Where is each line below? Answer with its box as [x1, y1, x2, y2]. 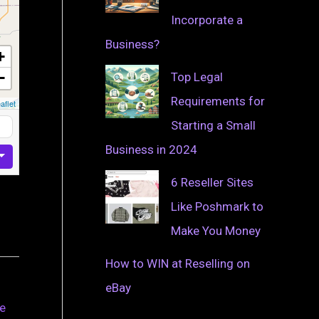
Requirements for [171, 93, 265, 108]
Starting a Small [171, 117, 256, 132]
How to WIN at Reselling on [105, 256, 250, 271]
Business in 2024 [105, 142, 197, 157]
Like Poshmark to [171, 199, 263, 214]
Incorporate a [171, 12, 243, 27]
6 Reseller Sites [171, 174, 253, 189]
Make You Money [171, 223, 261, 238]
